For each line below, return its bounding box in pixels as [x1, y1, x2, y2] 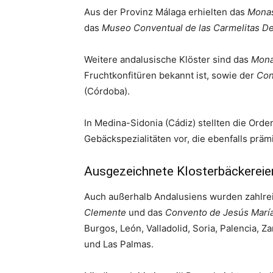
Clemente [84, 207, 126, 218]
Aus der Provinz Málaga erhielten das [84, 6, 247, 18]
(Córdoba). [84, 85, 130, 97]
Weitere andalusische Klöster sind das [84, 54, 251, 65]
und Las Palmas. [84, 238, 154, 250]
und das [126, 207, 165, 218]
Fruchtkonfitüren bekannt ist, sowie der [84, 69, 257, 81]
